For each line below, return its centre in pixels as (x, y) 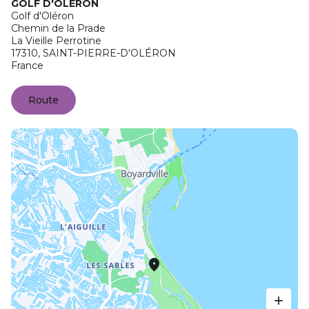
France (27, 66)
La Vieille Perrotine (56, 41)
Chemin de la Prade (58, 28)
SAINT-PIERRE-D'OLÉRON (109, 53)
